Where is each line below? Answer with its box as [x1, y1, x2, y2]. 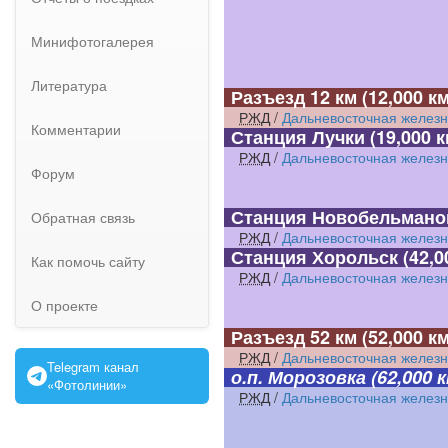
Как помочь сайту [31, 251, 145, 271]
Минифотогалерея [31, 31, 154, 51]
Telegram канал [47, 357, 139, 376]
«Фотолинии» [47, 375, 127, 394]
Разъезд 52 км [231, 324, 358, 350]
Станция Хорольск [231, 244, 399, 270]
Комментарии [31, 119, 121, 139]
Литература [31, 75, 107, 95]
